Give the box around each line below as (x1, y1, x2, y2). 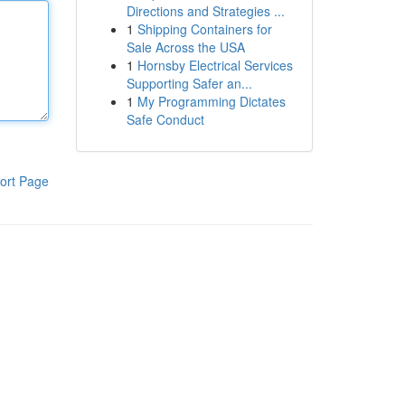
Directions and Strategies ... (126, 2, 285, 20)
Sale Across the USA (126, 38, 245, 56)
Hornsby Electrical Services (137, 56, 293, 74)
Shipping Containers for (137, 20, 272, 38)
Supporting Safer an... (126, 74, 252, 92)
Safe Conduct (126, 110, 204, 128)
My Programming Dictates (137, 92, 286, 110)
